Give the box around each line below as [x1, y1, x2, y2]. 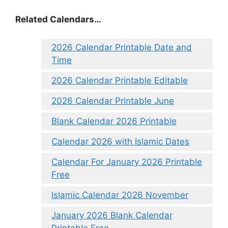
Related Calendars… [15, 14, 101, 24]
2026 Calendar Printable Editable [51, 75, 188, 86]
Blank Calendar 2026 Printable [51, 116, 177, 127]
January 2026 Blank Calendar [51, 210, 173, 221]
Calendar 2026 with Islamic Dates [51, 136, 189, 147]
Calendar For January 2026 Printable [51, 157, 202, 167]
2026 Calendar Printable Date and [51, 42, 192, 53]
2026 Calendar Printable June [51, 96, 174, 106]
